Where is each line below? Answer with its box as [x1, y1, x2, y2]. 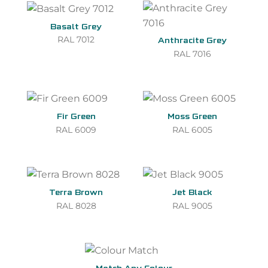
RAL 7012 [57, 35, 95, 45]
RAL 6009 [56, 124, 96, 135]
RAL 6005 [172, 124, 212, 135]
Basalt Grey [50, 23, 102, 32]
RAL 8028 [56, 200, 96, 211]
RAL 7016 [173, 48, 211, 59]
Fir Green [56, 113, 96, 122]
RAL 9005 [172, 200, 212, 211]
